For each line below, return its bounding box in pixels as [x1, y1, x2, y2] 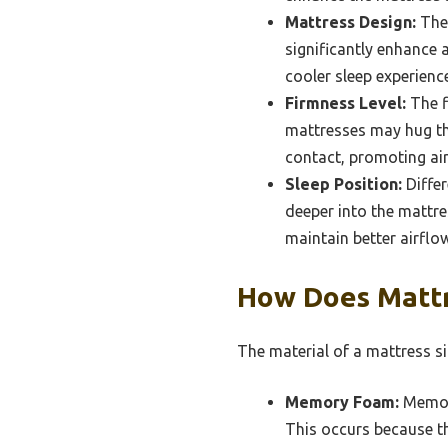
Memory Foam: [285, 393, 399, 412]
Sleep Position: [285, 175, 402, 194]
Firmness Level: [285, 94, 406, 113]
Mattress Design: [285, 13, 416, 32]
